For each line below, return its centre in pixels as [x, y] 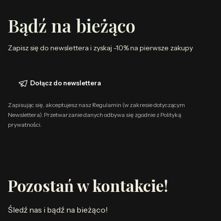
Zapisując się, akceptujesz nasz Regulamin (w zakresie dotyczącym [96, 105]
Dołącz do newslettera [66, 83]
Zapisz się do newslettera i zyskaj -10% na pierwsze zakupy [100, 48]
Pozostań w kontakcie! [88, 185]
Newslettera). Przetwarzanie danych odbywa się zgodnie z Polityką [94, 115]
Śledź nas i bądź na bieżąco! [58, 210]
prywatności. [25, 125]
